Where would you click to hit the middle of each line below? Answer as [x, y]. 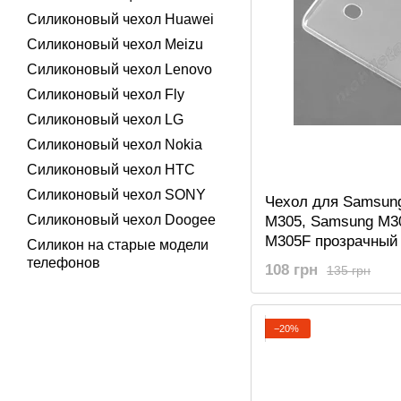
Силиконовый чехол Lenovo [119, 69]
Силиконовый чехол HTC [111, 170]
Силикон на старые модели [118, 245]
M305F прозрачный [332, 241]
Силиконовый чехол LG [105, 119]
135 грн [349, 270]
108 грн [291, 270]
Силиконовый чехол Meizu [115, 44]
